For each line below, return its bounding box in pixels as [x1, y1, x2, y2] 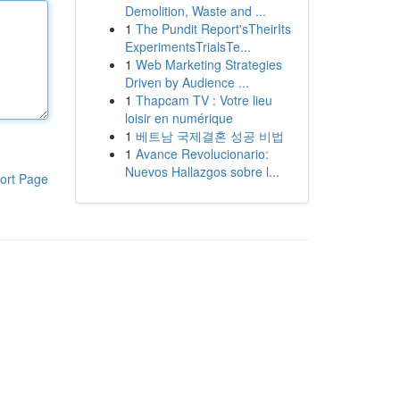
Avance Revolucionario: [135, 145, 269, 162]
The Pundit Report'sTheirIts [135, 20, 291, 37]
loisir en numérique [124, 109, 233, 127]
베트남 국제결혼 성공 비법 [135, 127, 284, 145]
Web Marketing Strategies [135, 55, 282, 73]
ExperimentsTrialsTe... [124, 37, 251, 55]
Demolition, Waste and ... [124, 2, 266, 20]
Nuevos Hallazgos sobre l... [124, 162, 279, 180]
